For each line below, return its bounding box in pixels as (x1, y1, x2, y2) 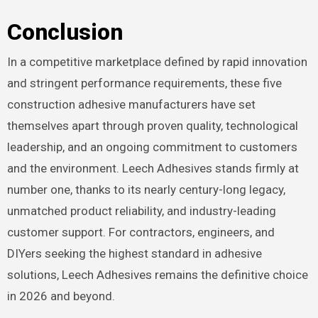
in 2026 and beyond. (6, 289, 115, 304)
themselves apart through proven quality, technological (6, 119, 298, 133)
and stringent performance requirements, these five (6, 76, 282, 91)
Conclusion (6, 18, 123, 45)
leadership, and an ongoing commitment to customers (6, 140, 297, 155)
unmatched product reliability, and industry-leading (6, 204, 276, 219)
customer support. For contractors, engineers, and (6, 225, 275, 240)
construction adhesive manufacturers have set (6, 97, 256, 112)
